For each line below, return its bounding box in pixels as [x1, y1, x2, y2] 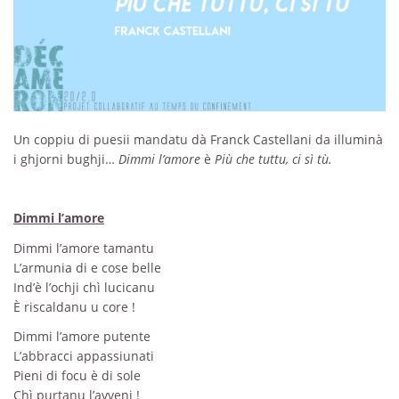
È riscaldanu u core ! [13, 297, 135, 315]
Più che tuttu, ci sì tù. [215, 151, 332, 168]
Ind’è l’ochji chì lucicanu [13, 278, 155, 296]
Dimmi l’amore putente [13, 327, 151, 345]
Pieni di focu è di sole [13, 366, 141, 384]
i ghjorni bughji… [13, 151, 118, 168]
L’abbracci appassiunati [13, 346, 154, 364]
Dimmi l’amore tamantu [13, 239, 154, 256]
